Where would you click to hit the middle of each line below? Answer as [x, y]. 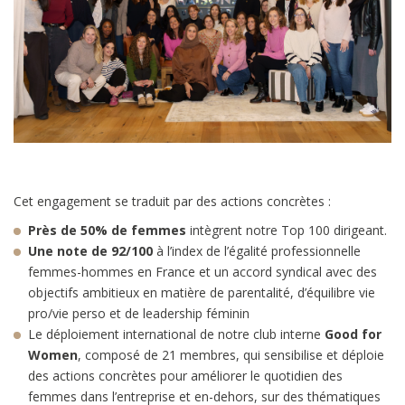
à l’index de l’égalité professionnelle [257, 251]
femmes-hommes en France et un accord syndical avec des [202, 272]
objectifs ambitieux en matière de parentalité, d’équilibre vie [202, 293]
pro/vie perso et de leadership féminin [140, 314]
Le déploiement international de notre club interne [176, 334]
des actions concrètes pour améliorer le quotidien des [185, 376]
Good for [353, 334]
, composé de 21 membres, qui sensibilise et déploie [231, 355]
